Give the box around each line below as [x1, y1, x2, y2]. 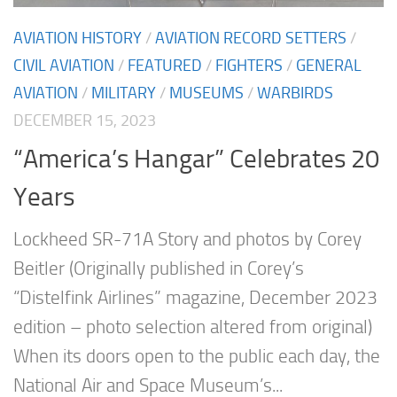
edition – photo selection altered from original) [13, 315, 372, 338]
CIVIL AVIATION [13, 56, 114, 76]
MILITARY [91, 83, 156, 104]
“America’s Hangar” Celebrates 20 [13, 143, 379, 174]
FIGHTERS [215, 56, 283, 76]
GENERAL [296, 56, 362, 76]
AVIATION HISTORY [13, 28, 142, 49]
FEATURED [128, 56, 202, 76]
